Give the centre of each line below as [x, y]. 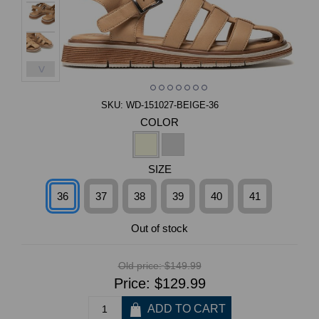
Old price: [140, 266]
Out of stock [159, 228]
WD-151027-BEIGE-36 [172, 105]
